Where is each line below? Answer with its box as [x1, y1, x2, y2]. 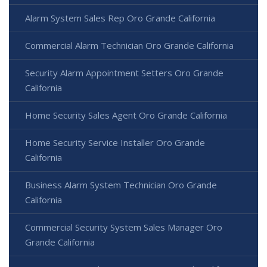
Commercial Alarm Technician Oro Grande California [25, 39, 234, 52]
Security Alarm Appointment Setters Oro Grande [25, 67, 223, 79]
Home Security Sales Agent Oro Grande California [25, 109, 227, 122]
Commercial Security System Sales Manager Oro [25, 221, 222, 234]
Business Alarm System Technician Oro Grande [25, 179, 217, 191]
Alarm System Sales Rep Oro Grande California [25, 12, 215, 24]
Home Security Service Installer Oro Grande [25, 136, 205, 149]
